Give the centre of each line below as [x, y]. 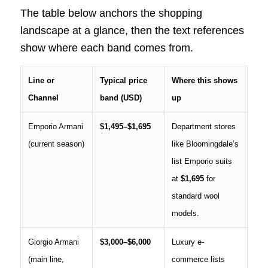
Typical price [123, 80]
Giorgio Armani [53, 242]
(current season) [56, 144]
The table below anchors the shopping [111, 13]
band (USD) [121, 98]
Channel [43, 98]
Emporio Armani [55, 126]
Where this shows [204, 80]
